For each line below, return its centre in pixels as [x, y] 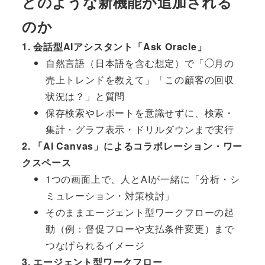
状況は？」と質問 [85, 96]
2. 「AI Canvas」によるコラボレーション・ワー [132, 146]
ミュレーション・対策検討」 [110, 196]
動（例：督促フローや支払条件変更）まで [140, 229]
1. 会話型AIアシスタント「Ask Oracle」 [114, 47]
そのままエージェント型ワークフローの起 [140, 212]
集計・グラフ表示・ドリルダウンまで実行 [140, 130]
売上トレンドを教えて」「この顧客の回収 [140, 80]
